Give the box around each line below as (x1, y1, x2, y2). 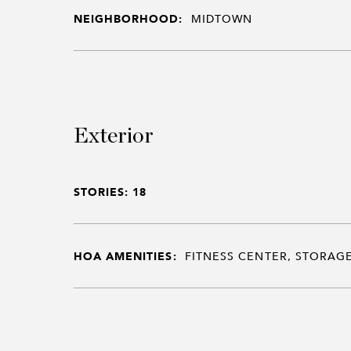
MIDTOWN (190, 9, 253, 27)
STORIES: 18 (73, 183, 147, 201)
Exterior (73, 125, 154, 147)
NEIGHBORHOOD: (73, 9, 183, 27)
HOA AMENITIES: (73, 247, 177, 265)
